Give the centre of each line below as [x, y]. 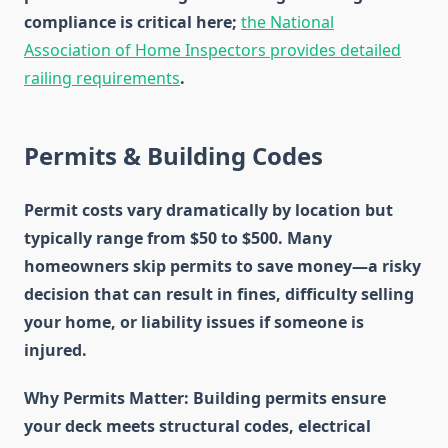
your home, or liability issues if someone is [194, 322]
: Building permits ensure [285, 398]
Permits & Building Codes [173, 156]
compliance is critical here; [132, 22]
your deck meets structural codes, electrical [197, 426]
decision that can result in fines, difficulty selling [219, 294]
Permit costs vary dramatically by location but [208, 210]
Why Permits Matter [104, 398]
